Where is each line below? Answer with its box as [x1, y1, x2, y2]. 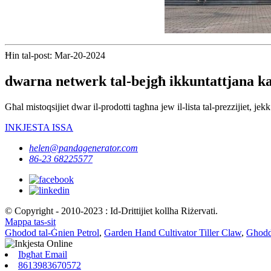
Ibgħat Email [18, 249, 67, 260]
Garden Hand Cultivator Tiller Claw [104, 227, 241, 238]
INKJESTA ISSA [5, 122, 73, 132]
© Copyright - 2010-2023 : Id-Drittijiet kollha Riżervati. [5, 205, 218, 216]
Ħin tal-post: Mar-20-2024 [5, 50, 105, 60]
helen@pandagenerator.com [29, 142, 138, 153]
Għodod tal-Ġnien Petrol [5, 227, 99, 238]
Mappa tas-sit [5, 216, 56, 227]
